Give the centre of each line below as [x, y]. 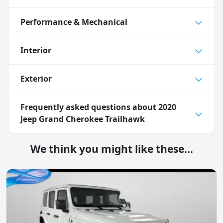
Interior [36, 51]
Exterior [36, 79]
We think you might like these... [111, 149]
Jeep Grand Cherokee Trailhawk [83, 119]
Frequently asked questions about [89, 107]
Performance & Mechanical [74, 22]
